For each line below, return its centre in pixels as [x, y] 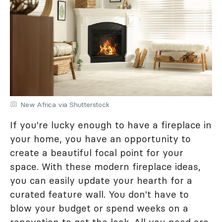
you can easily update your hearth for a [101, 180]
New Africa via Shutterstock [65, 105]
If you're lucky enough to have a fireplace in [111, 125]
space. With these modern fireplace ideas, [105, 166]
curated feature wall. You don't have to [99, 194]
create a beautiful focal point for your [97, 153]
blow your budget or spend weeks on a [99, 208]
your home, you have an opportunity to [100, 139]
